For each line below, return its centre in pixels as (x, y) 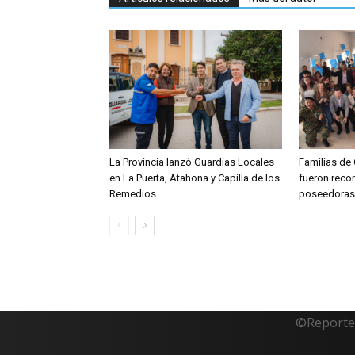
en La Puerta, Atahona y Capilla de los (195, 178)
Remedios (133, 194)
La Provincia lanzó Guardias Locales (192, 162)
